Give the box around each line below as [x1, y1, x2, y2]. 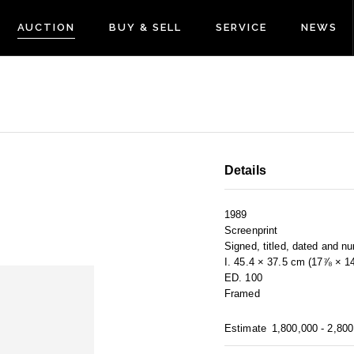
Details [224, 164, 266, 178]
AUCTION [17, 21, 76, 33]
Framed [224, 288, 260, 300]
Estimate [224, 322, 266, 335]
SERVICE [215, 21, 267, 33]
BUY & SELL [109, 21, 182, 33]
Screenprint [224, 224, 278, 237]
